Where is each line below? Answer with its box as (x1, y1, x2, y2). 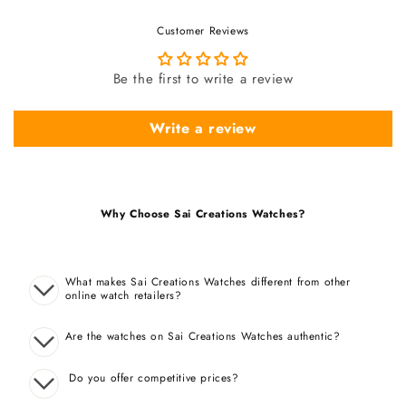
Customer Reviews (157, 23, 249, 40)
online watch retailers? (64, 287, 182, 304)
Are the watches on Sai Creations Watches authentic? (64, 328, 341, 345)
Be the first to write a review (112, 69, 294, 90)
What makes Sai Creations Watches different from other (64, 274, 351, 291)
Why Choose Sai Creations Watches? (100, 206, 306, 223)
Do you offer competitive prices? (64, 370, 239, 387)
